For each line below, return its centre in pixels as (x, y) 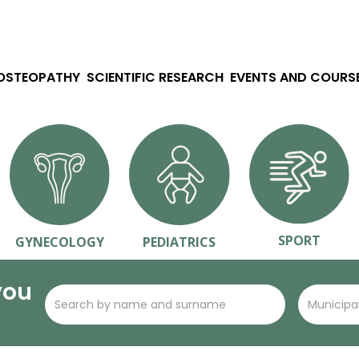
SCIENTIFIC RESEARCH (155, 77)
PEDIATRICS (179, 242)
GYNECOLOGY (60, 242)
